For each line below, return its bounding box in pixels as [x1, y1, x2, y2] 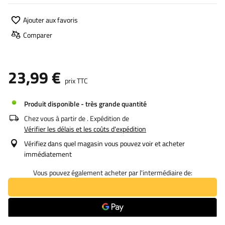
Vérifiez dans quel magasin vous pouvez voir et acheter [24, 138, 185, 149]
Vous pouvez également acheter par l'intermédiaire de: [33, 167, 192, 178]
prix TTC [63, 75, 88, 86]
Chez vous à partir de [24, 113, 85, 124]
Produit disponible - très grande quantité [24, 98, 147, 109]
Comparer [23, 29, 52, 40]
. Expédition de [87, 113, 129, 124]
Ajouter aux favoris [23, 14, 78, 25]
